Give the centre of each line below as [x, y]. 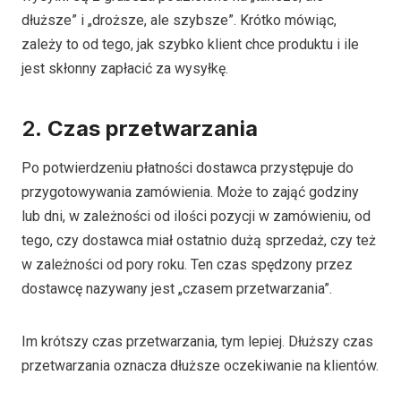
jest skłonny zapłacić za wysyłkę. [125, 68]
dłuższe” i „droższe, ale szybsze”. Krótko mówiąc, [179, 20]
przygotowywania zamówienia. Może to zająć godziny [190, 192]
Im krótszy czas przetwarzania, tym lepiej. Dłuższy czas [197, 341]
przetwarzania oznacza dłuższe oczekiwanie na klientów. [200, 365]
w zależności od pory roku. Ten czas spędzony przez [187, 264]
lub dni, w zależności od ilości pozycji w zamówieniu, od [196, 216]
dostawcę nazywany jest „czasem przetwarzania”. [177, 288]
